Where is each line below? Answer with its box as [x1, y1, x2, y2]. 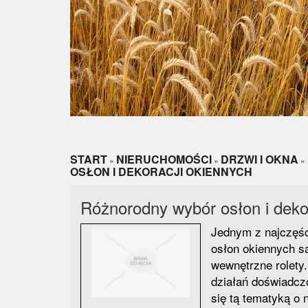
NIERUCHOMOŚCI [116, 151, 212, 167]
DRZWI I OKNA [221, 151, 298, 167]
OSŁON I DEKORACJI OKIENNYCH [70, 164, 252, 179]
